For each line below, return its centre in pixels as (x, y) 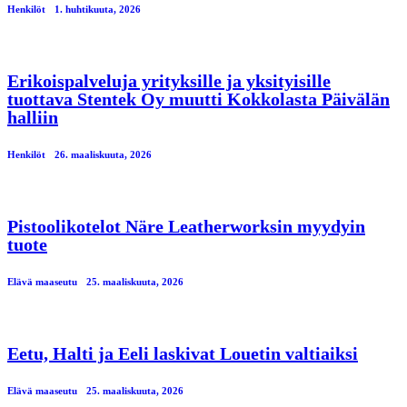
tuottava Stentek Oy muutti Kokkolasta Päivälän (199, 99)
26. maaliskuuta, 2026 (103, 154)
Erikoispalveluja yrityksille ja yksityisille (169, 80)
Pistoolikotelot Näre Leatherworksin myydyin (186, 226)
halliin (33, 117)
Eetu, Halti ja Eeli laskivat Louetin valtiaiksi (183, 353)
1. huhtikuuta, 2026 (98, 9)
